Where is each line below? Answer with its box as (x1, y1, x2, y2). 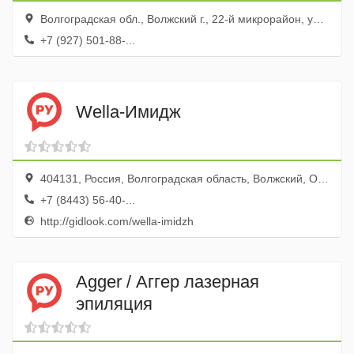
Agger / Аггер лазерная (76, 271, 259, 292)
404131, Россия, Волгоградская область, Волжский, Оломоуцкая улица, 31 (37, 172, 318, 185)
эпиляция (76, 293, 153, 314)
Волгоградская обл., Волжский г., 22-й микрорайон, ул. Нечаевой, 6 (37, 13, 313, 25)
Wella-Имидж (76, 101, 181, 122)
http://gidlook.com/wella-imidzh (37, 215, 194, 228)
